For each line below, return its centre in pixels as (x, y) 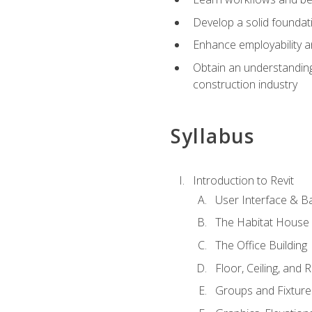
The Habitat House (262, 223)
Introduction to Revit (243, 180)
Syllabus (212, 136)
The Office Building (261, 245)
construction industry (245, 84)
